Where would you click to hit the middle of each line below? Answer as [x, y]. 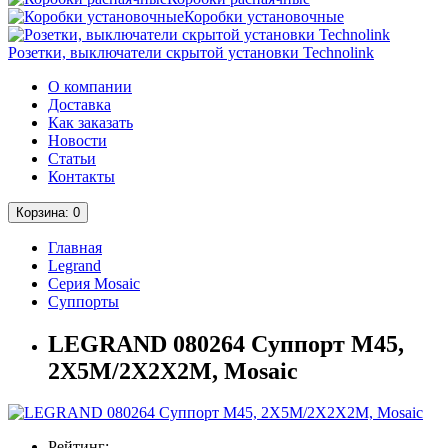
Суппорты [83, 301]
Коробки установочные [264, 16]
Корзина [40, 212]
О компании [90, 86]
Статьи [72, 158]
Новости [77, 140]
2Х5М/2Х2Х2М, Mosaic [173, 370]
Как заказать [90, 122]
